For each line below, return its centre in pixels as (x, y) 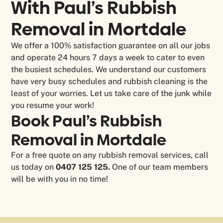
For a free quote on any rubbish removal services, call (110, 155)
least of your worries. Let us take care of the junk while (111, 94)
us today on (34, 167)
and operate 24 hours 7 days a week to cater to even (108, 58)
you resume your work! (53, 106)
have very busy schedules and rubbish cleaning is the (110, 82)
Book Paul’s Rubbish (87, 121)
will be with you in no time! (60, 179)
